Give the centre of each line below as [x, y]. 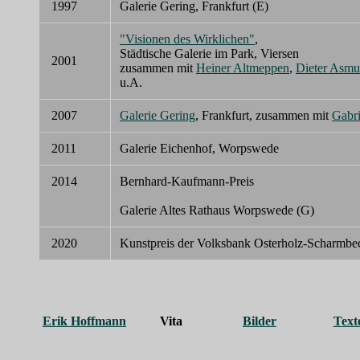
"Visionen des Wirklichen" [187, 39]
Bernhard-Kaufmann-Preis [187, 182]
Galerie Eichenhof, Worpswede [199, 149]
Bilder [260, 321]
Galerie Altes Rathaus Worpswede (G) [217, 211]
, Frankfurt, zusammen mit [264, 116]
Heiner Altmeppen [243, 68]
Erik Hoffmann [84, 321]
